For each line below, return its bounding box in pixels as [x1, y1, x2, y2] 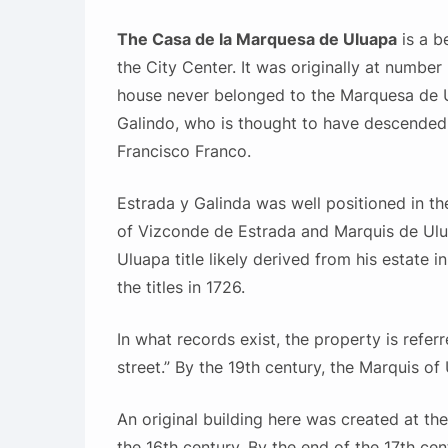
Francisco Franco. [116, 141, 251, 162]
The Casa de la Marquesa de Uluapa [116, 29, 397, 50]
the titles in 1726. [116, 277, 245, 298]
